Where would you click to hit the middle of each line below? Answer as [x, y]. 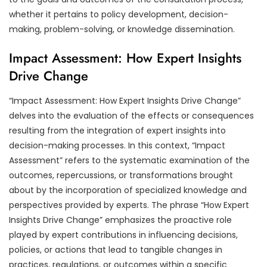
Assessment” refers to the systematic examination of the [129, 160]
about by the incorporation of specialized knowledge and [128, 190]
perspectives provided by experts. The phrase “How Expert [129, 205]
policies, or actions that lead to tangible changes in [116, 249]
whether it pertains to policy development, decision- [119, 14]
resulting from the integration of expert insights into [117, 130]
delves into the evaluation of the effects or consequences [131, 115]
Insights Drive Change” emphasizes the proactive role [120, 220]
